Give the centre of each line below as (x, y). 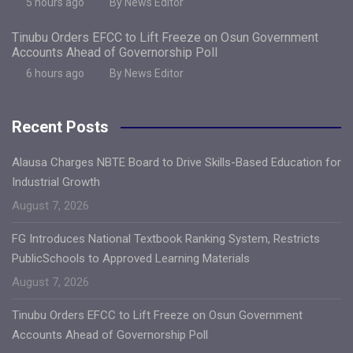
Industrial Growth (56, 182)
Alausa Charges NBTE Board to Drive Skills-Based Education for (176, 162)
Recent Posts (60, 126)
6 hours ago (55, 73)
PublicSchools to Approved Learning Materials (131, 258)
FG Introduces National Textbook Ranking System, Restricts (166, 238)
